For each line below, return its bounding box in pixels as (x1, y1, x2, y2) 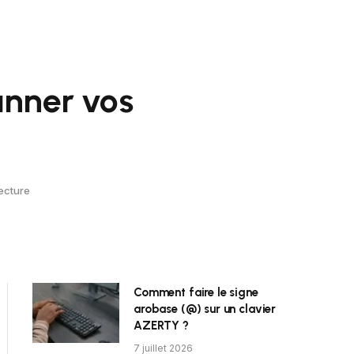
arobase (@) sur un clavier (134, 302, 277, 316)
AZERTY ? (134, 318, 189, 333)
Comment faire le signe (134, 285, 258, 299)
